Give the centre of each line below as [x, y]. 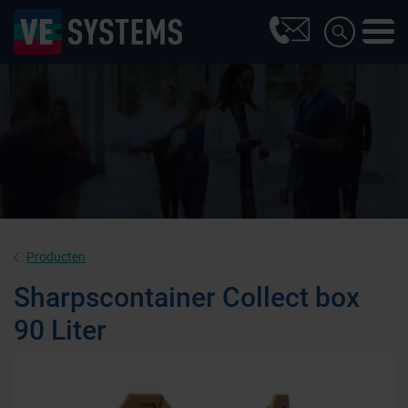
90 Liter [60, 330]
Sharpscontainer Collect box [187, 297]
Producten [56, 257]
